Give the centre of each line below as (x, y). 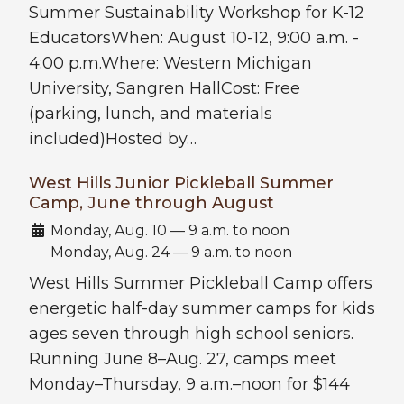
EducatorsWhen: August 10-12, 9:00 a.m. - (194, 38)
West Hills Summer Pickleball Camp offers (201, 284)
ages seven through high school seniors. (191, 334)
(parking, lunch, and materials (151, 114)
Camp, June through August (151, 203)
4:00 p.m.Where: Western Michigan (170, 64)
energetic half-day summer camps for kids (202, 309)
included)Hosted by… (113, 139)
